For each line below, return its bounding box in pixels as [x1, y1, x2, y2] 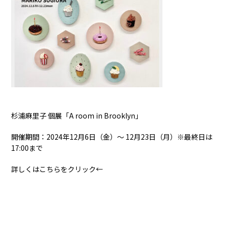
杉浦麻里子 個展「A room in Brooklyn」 [11, 110, 143, 121]
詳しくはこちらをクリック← [11, 164, 103, 175]
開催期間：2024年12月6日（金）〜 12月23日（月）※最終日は [11, 132, 213, 142]
